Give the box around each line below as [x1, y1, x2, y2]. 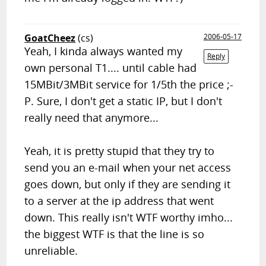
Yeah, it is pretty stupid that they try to [24, 144, 215, 158]
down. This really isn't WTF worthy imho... [24, 210, 233, 224]
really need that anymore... [24, 110, 159, 125]
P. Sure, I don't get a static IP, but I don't [24, 94, 223, 108]
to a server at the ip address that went [24, 194, 214, 208]
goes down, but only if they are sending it [24, 177, 231, 191]
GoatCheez [24, 31, 76, 45]
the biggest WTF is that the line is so [24, 227, 205, 241]
